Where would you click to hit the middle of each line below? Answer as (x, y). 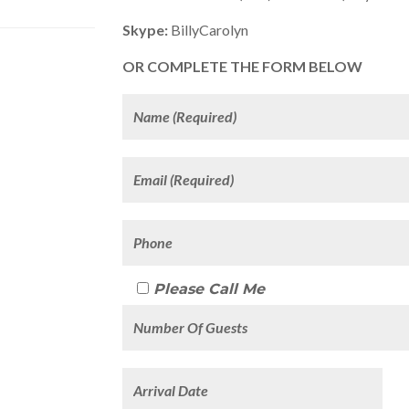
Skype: (147, 29)
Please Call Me (209, 288)
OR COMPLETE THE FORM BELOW (242, 66)
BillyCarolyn (210, 29)
